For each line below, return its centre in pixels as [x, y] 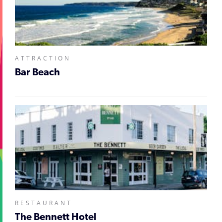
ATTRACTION [43, 58]
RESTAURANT [44, 203]
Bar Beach [37, 73]
